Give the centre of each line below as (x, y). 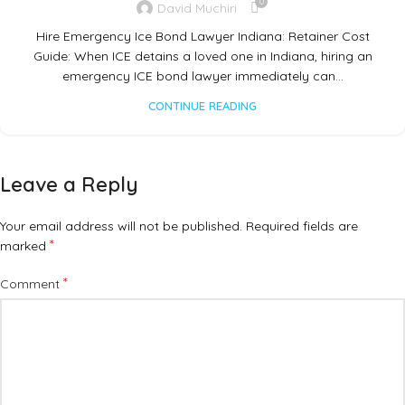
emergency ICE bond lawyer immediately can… (202, 76)
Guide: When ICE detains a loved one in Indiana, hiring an (202, 57)
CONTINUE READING (202, 106)
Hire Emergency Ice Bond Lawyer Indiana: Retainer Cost (202, 37)
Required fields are (302, 226)
